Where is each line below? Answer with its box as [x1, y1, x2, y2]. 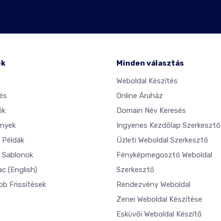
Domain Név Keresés [116, 106, 186, 115]
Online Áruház [116, 91, 163, 100]
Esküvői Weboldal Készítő [116, 210, 202, 219]
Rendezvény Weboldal [116, 180, 190, 189]
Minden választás [116, 59, 184, 68]
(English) [8, 165, 37, 174]
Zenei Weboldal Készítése [116, 195, 202, 204]
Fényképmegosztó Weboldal [116, 150, 212, 159]
